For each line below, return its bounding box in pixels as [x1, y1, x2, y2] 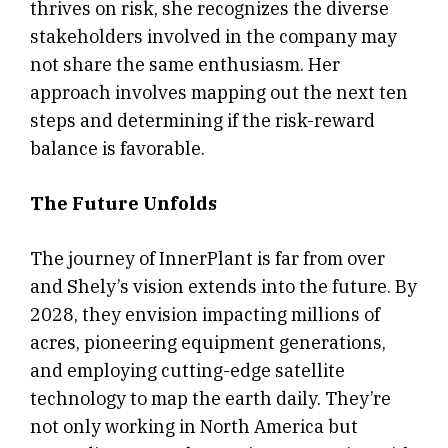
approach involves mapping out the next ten [30, 81, 408, 105]
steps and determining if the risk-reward [30, 109, 375, 133]
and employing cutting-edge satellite [30, 359, 345, 383]
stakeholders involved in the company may [30, 25, 397, 49]
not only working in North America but [30, 415, 358, 439]
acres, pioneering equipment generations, [30, 331, 386, 355]
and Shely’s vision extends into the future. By [30, 275, 417, 299]
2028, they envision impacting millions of [30, 303, 380, 327]
